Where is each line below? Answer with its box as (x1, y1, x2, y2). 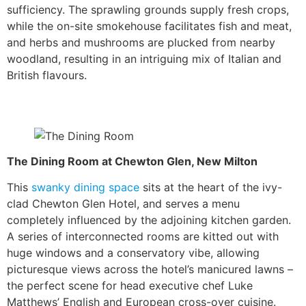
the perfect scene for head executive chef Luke (7, 278, 253, 292)
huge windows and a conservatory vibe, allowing (7, 245, 260, 260)
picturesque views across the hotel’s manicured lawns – (7, 262, 293, 276)
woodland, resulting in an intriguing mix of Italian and (7, 51, 281, 66)
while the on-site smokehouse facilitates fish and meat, (7, 18, 292, 33)
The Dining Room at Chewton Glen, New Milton (7, 154, 258, 168)
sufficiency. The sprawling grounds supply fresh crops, (7, 2, 289, 16)
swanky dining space (31, 180, 139, 194)
